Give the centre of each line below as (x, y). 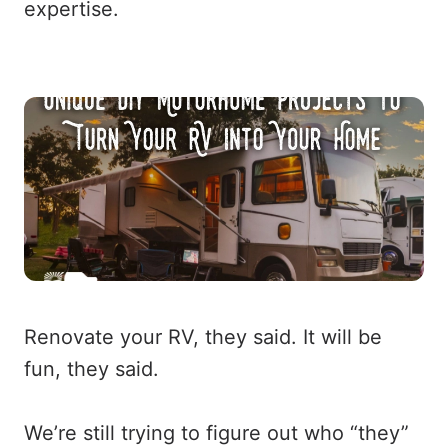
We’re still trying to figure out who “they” (216, 433)
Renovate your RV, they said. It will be (203, 337)
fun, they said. (94, 369)
